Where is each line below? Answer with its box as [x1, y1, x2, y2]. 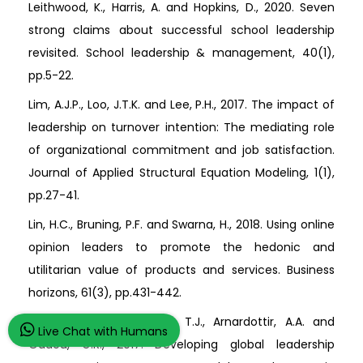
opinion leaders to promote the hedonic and [28, 239, 335, 256]
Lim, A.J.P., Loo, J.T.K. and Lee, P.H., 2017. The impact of [28, 96, 335, 113]
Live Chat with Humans [35, 323, 168, 340]
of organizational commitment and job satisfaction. [28, 142, 335, 159]
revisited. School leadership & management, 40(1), [28, 45, 335, 62]
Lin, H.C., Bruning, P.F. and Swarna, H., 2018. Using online [28, 216, 335, 233]
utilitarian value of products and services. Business [28, 262, 335, 279]
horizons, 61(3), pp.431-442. [28, 284, 181, 301]
